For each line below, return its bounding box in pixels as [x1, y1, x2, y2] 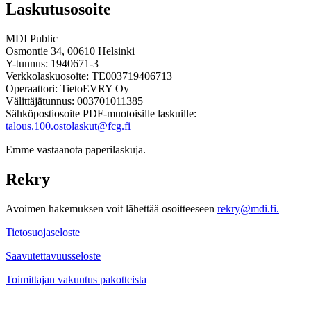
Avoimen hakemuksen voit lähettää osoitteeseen [6, 202, 217, 215]
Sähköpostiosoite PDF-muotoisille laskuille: [6, 107, 196, 119]
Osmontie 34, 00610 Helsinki [6, 44, 135, 57]
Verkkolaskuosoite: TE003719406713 [6, 69, 172, 82]
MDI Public [6, 32, 58, 44]
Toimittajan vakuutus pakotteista [6, 273, 146, 285]
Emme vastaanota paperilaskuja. [6, 143, 146, 155]
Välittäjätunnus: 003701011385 [6, 94, 143, 107]
